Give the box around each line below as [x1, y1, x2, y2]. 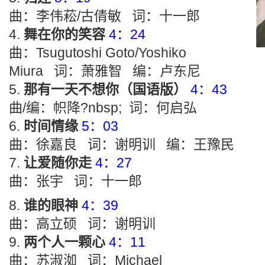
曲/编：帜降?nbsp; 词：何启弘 [9, 100, 197, 115]
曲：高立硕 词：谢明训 [9, 216, 156, 231]
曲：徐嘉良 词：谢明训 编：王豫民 [9, 137, 234, 152]
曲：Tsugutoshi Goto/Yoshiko [9, 45, 186, 60]
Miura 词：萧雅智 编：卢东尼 [9, 63, 201, 79]
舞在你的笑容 [24, 27, 105, 42]
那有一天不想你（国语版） [24, 82, 187, 97]
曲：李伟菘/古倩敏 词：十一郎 [9, 8, 200, 24]
